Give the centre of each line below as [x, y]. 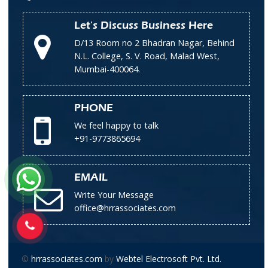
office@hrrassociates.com [125, 208]
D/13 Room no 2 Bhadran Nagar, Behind [154, 42]
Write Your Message [114, 194]
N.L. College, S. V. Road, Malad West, [147, 56]
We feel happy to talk [116, 125]
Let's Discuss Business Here [144, 25]
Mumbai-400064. [107, 69]
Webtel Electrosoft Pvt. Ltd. [169, 258]
